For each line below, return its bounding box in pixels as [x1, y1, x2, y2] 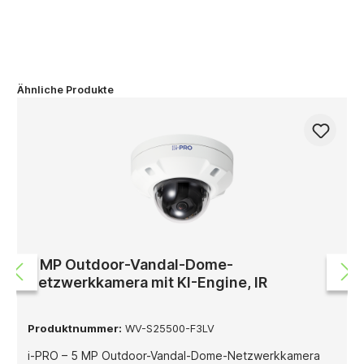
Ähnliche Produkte [17, 83, 114, 96]
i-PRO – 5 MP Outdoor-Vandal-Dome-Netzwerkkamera [27, 348, 320, 362]
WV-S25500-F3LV [121, 321, 214, 335]
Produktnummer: [27, 321, 122, 335]
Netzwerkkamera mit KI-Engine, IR [27, 273, 267, 291]
